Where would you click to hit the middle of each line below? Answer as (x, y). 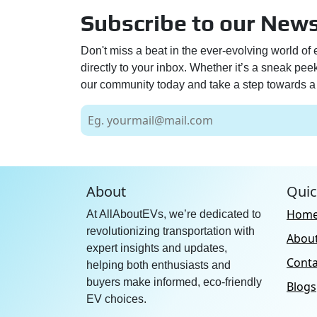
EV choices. (116, 299)
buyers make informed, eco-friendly (174, 282)
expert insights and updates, (157, 248)
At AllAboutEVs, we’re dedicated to (174, 214)
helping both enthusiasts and (158, 265)
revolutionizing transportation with (171, 231)
